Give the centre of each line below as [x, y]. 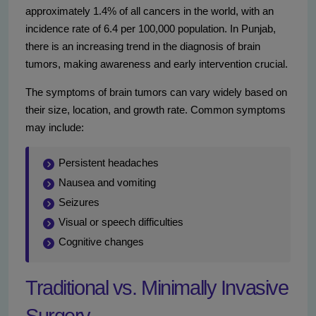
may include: [55, 128]
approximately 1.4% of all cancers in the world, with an [150, 11]
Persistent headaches [109, 163]
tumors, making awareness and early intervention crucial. [157, 64]
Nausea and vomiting [107, 183]
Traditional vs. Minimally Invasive [157, 288]
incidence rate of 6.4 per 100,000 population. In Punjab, [151, 29]
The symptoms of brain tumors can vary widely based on [156, 92]
